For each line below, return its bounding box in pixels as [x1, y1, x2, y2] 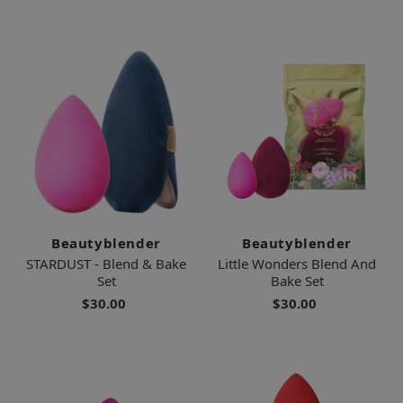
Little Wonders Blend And [218, 254, 376, 273]
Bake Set [270, 271, 324, 290]
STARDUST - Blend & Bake [26, 254, 186, 273]
